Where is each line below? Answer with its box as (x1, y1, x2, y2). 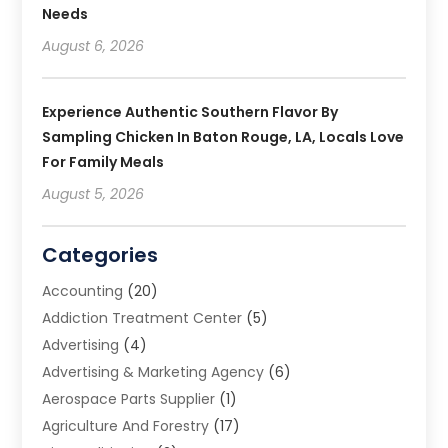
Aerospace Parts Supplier (42, 388, 216, 409)
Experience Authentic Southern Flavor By (42, 101, 339, 122)
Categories (42, 240, 159, 269)
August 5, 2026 (42, 183, 145, 204)
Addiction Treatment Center (42, 307, 243, 328)
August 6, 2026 (42, 35, 145, 56)
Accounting (42, 280, 124, 301)
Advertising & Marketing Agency (42, 361, 265, 382)
